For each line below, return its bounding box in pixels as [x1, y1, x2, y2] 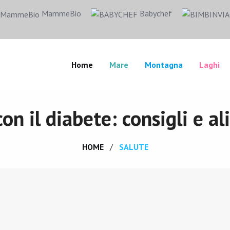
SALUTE [119, 142, 148, 152]
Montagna [145, 60, 183, 70]
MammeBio [40, 8, 81, 18]
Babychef [138, 8, 172, 18]
